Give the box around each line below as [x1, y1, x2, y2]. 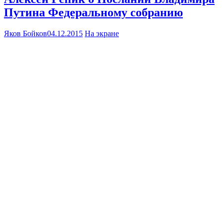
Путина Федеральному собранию [4, 6, 183, 19]
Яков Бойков [4, 29, 47, 38]
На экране [85, 29, 119, 38]
